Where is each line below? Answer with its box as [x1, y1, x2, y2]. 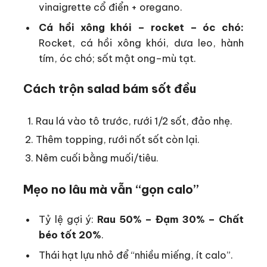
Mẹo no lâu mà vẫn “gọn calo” [23, 181, 199, 197]
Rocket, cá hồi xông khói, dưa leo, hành [39, 36, 244, 49]
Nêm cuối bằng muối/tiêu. [36, 151, 159, 164]
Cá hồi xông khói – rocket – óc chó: [39, 21, 244, 34]
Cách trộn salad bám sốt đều [23, 81, 196, 97]
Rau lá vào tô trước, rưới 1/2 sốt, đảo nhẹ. [36, 114, 233, 127]
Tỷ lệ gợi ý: [39, 213, 98, 226]
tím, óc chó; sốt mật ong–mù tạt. [39, 52, 197, 65]
